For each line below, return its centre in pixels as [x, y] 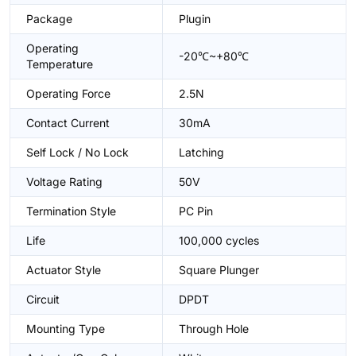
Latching [201, 152]
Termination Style [71, 211]
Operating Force [68, 93]
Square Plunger [219, 270]
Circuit [43, 299]
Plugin [195, 19]
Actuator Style [64, 270]
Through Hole [214, 329]
